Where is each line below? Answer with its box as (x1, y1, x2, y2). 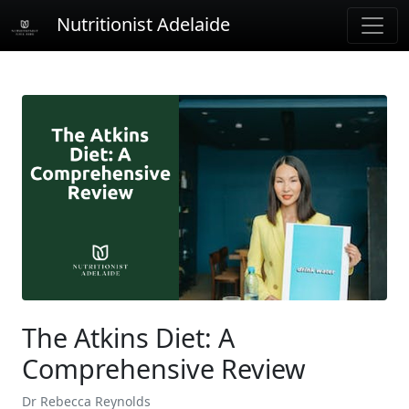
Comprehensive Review (22, 351, 306, 386)
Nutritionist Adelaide (57, 12, 230, 37)
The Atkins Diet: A (22, 320, 235, 355)
